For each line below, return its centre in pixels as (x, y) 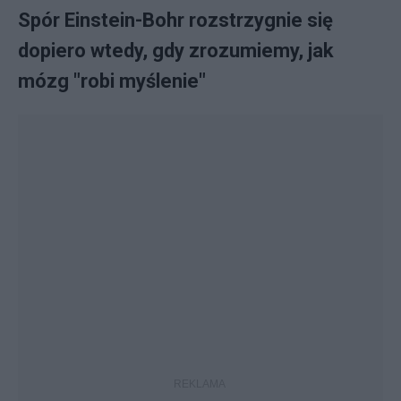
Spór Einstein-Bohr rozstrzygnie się (175, 20)
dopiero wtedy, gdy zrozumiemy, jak (176, 51)
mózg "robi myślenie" (112, 81)
